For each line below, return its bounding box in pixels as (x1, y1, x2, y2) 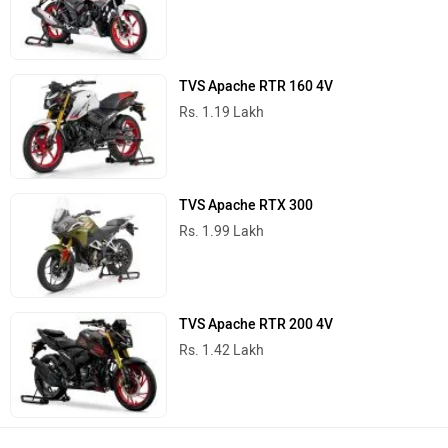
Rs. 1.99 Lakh (179, 223, 265, 241)
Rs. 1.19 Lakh (179, 104, 265, 121)
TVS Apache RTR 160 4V (179, 78, 334, 95)
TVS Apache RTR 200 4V (179, 316, 334, 334)
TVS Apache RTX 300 (179, 197, 314, 215)
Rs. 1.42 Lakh (179, 342, 265, 360)
